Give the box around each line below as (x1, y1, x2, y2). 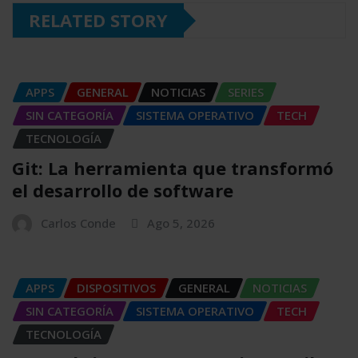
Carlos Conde (41, 214, 116, 231)
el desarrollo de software (12, 177, 233, 202)
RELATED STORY (29, 8, 168, 32)
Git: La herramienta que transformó (12, 155, 333, 180)
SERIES (228, 84, 264, 100)
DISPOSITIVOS (77, 279, 156, 296)
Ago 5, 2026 (147, 214, 215, 231)
